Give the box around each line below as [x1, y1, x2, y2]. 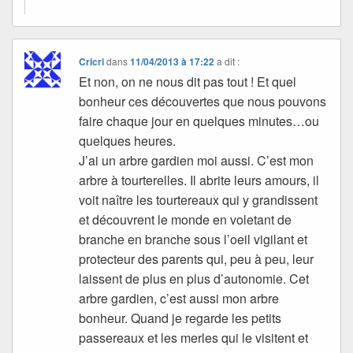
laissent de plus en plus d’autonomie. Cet [79, 269, 310, 288]
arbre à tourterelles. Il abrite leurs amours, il [79, 170, 320, 189]
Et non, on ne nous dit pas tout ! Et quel [79, 72, 297, 91]
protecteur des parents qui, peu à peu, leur [79, 249, 314, 268]
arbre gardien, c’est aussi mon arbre [79, 288, 280, 307]
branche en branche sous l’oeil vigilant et [79, 229, 308, 248]
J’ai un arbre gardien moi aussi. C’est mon [79, 150, 314, 169]
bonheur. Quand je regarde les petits [79, 308, 282, 327]
